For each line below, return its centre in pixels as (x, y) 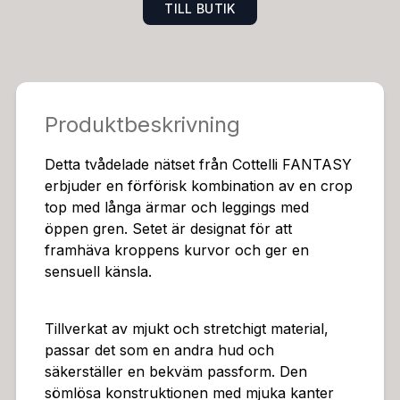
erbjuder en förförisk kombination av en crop (198, 186)
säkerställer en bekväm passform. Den (175, 371)
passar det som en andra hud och (159, 350)
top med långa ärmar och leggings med (176, 207)
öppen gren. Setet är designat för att (168, 229)
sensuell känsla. (98, 271)
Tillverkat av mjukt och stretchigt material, (186, 329)
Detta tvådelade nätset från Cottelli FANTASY (198, 164)
